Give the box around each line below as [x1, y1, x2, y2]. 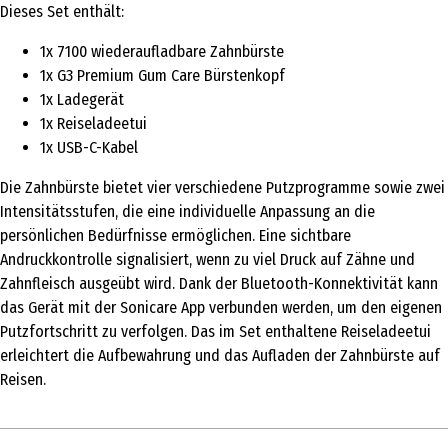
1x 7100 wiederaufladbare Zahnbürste [40, 41, 284, 61]
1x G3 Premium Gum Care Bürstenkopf [40, 65, 285, 85]
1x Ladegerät [40, 89, 124, 109]
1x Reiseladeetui [40, 113, 147, 133]
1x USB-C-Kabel [40, 137, 138, 157]
